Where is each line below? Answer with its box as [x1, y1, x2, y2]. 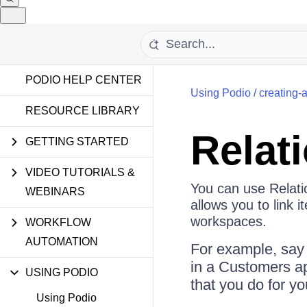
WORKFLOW [25, 217, 91, 228]
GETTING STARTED [25, 136, 129, 147]
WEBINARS [25, 186, 85, 197]
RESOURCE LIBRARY [25, 105, 140, 116]
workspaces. [190, 214, 267, 229]
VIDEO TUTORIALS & [25, 167, 135, 178]
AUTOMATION [25, 236, 98, 247]
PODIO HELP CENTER [25, 74, 142, 86]
